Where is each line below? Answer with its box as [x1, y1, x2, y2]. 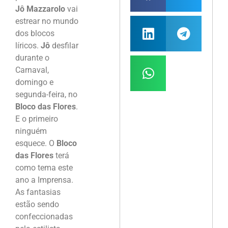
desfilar [50, 41, 78, 51]
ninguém [15, 126, 47, 136]
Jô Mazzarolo [15, 4, 65, 14]
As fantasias [15, 187, 61, 197]
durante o [15, 53, 49, 63]
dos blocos [15, 28, 54, 39]
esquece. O [15, 138, 56, 149]
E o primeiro [15, 114, 58, 124]
